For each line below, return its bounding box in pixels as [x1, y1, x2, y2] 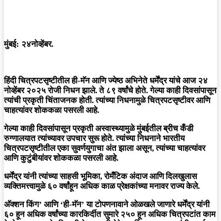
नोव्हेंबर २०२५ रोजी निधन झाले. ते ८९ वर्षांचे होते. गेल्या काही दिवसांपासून [4, 86, 217, 96]
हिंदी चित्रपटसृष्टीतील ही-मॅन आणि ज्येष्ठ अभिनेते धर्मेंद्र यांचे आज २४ [4, 76, 208, 86]
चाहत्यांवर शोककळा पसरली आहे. [4, 106, 99, 115]
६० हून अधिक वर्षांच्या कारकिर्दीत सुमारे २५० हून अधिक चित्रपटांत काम [4, 210, 216, 220]
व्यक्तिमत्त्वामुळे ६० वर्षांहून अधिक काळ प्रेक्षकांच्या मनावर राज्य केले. [4, 182, 200, 191]
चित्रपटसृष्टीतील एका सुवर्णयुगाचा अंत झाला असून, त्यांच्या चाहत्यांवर [4, 144, 205, 153]
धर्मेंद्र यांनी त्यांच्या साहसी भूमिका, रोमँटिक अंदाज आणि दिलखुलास [4, 172, 197, 182]
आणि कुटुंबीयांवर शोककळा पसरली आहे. [4, 153, 118, 163]
